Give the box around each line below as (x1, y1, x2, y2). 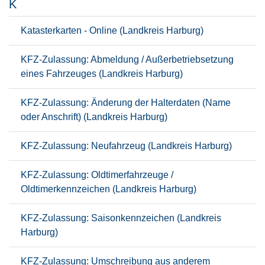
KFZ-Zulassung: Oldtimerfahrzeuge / (21, 170, 173, 180)
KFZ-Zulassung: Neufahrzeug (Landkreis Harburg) (21, 141, 232, 151)
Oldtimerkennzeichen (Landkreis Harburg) (21, 184, 196, 194)
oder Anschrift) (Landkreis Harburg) (21, 112, 167, 122)
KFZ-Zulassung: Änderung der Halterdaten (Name (21, 98, 231, 108)
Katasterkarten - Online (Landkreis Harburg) (21, 25, 203, 35)
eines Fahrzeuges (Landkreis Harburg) (21, 69, 183, 79)
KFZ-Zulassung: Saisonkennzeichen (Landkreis (21, 213, 221, 223)
